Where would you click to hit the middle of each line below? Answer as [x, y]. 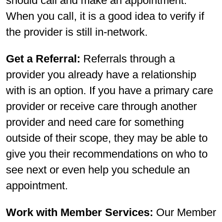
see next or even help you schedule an [98, 169]
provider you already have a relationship [101, 74]
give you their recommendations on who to [107, 154]
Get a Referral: [45, 58]
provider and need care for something [95, 122]
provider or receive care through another [101, 106]
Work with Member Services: [81, 212]
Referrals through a [129, 58]
